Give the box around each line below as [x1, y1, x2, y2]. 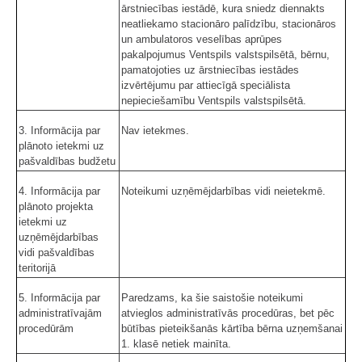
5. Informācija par [19, 292, 100, 305]
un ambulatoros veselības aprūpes [121, 33, 282, 46]
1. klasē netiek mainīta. [121, 338, 231, 351]
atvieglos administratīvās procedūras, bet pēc [121, 307, 335, 320]
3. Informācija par [19, 124, 100, 137]
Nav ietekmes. [121, 124, 189, 137]
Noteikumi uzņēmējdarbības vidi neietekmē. [121, 185, 326, 198]
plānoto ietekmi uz [19, 140, 104, 153]
